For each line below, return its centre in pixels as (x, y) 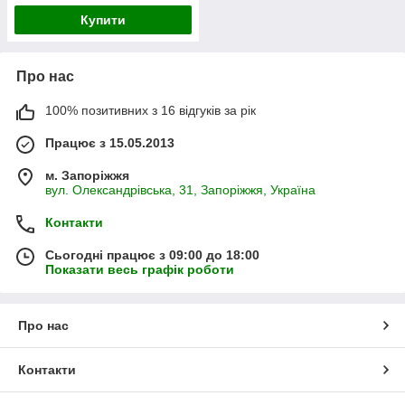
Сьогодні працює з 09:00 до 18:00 (152, 255)
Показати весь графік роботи (140, 270)
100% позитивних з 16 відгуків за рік (151, 111)
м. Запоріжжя (87, 176)
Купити (103, 20)
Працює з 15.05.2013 (110, 143)
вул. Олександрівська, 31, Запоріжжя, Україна (180, 190)
